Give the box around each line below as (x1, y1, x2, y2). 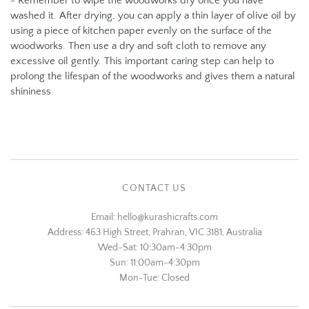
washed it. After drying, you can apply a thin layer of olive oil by (10, 10, 296, 22)
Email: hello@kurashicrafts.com (91, 212, 218, 223)
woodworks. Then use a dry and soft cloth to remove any (10, 40, 266, 52)
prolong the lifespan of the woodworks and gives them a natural (10, 70, 295, 83)
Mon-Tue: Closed (119, 272, 190, 284)
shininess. (10, 86, 54, 98)
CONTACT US (122, 183, 187, 195)
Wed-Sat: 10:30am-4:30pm (97, 242, 212, 254)
